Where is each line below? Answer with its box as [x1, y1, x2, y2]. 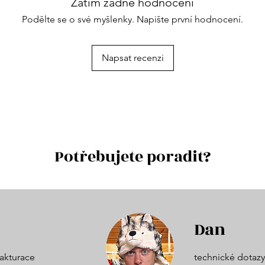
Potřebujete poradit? [54, 144, 211, 169]
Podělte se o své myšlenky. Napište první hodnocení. [22, 13, 243, 25]
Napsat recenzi [101, 51, 164, 63]
